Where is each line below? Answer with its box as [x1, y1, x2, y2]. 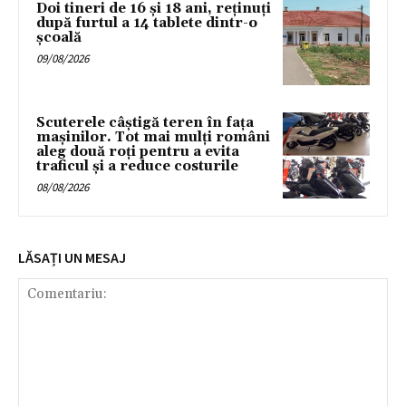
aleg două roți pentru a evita [36, 142, 239, 160]
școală [36, 29, 82, 47]
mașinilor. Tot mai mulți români [36, 128, 270, 146]
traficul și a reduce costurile [36, 157, 238, 175]
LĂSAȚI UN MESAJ [18, 248, 126, 267]
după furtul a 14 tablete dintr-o [36, 14, 257, 33]
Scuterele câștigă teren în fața [36, 113, 254, 131]
